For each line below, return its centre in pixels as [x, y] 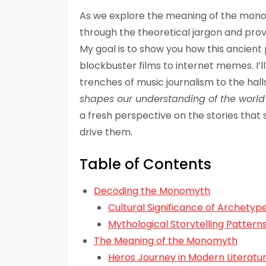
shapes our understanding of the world [172, 99]
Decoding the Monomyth [152, 191]
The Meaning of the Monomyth [166, 241]
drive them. [106, 132]
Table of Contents [145, 164]
